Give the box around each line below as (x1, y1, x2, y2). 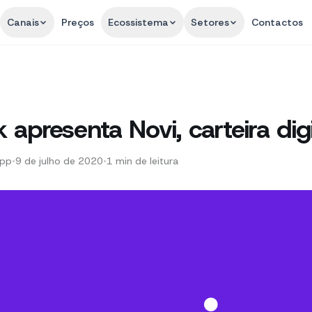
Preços (61, 16, 95, 29)
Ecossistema (108, 16, 169, 29)
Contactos (251, 16, 304, 29)
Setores (191, 16, 230, 29)
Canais (7, 16, 40, 29)
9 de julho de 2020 (15, 155, 103, 167)
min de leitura (116, 155, 178, 167)
